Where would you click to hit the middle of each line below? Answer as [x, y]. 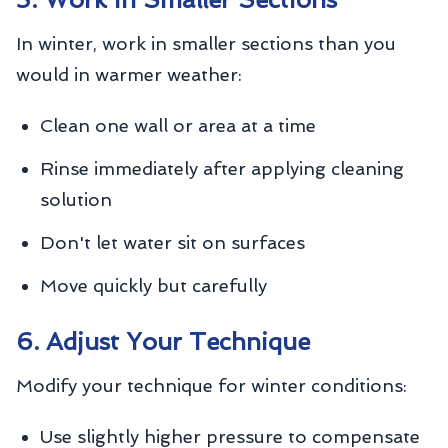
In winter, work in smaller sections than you [206, 43]
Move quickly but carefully [153, 285]
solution [76, 199]
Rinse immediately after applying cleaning [222, 168]
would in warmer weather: [129, 74]
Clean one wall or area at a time [178, 125]
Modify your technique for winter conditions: [211, 385]
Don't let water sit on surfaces [172, 242]
